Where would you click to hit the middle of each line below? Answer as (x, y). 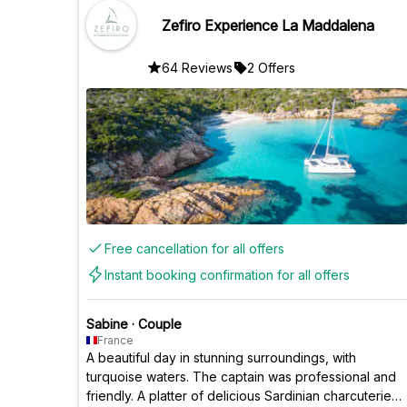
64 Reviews (197, 67)
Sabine (107, 323)
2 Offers (271, 67)
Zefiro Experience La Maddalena (268, 25)
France (115, 340)
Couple (160, 323)
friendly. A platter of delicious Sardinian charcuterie (239, 395)
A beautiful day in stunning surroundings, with (221, 357)
